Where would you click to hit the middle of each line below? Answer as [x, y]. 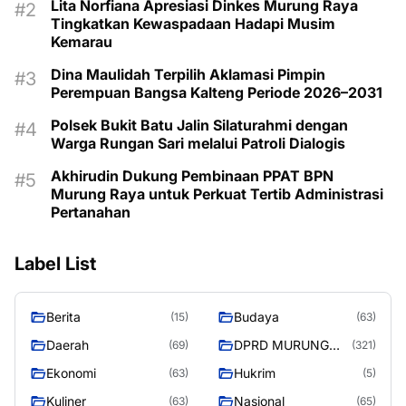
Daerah [68, 345]
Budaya [256, 317]
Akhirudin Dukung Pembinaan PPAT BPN [192, 176]
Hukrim [255, 373]
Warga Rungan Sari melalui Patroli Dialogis [198, 143]
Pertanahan [91, 212]
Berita [63, 317]
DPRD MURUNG [281, 345]
